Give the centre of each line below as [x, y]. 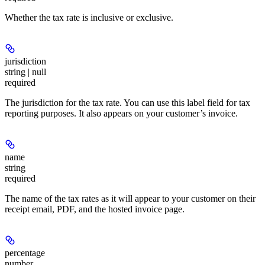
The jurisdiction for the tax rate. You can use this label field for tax [127, 102]
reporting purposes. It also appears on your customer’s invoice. [121, 113]
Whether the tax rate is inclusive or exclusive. [89, 17]
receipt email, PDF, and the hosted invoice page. [95, 209]
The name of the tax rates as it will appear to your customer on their [130, 198]
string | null [25, 72]
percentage [25, 253]
